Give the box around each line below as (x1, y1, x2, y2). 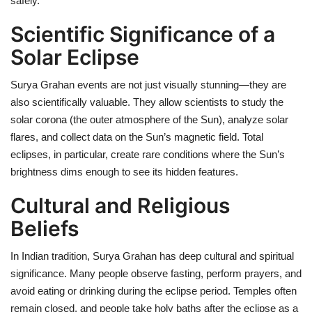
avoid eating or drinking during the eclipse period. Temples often (10, 285, 297, 297)
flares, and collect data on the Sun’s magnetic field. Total (10, 131, 263, 143)
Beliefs (10, 216, 79, 242)
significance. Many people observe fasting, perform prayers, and (10, 267, 302, 280)
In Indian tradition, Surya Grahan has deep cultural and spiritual (10, 250, 294, 263)
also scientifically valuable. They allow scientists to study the (10, 96, 283, 109)
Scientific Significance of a (10, 22, 275, 47)
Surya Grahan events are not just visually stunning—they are (10, 79, 286, 91)
